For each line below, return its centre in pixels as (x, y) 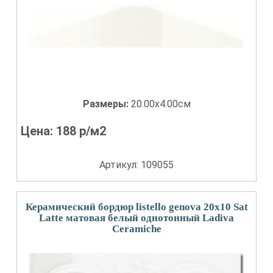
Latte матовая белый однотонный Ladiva (136, 218)
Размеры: (107, 104)
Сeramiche (136, 229)
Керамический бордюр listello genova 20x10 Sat (136, 207)
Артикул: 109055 (136, 165)
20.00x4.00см (161, 104)
